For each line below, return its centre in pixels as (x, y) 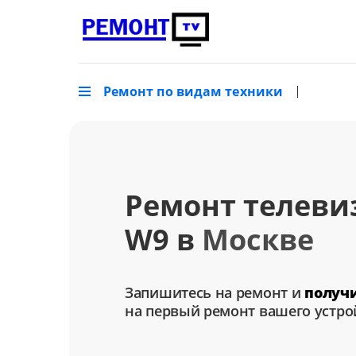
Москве (258, 240)
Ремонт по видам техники (193, 92)
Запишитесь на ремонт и (215, 293)
